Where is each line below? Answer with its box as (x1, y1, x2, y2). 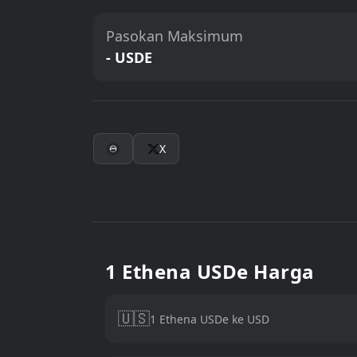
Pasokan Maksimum (106, 26, 243, 45)
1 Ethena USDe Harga (105, 258, 315, 284)
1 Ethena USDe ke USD (150, 311, 269, 327)
